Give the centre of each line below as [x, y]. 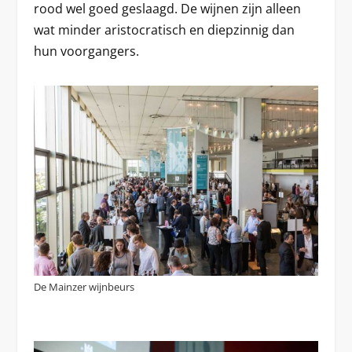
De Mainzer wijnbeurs [84, 286]
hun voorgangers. [86, 51]
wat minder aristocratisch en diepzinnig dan [164, 29]
